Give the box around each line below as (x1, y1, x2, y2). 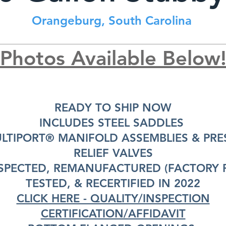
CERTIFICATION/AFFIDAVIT (40, 207, 186, 220)
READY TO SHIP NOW (54, 101, 172, 115)
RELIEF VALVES (73, 146, 153, 160)
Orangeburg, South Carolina (31, 13, 192, 28)
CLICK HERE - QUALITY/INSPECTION (16, 192, 210, 205)
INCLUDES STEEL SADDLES (39, 116, 187, 130)
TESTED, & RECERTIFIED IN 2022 (26, 177, 200, 190)
